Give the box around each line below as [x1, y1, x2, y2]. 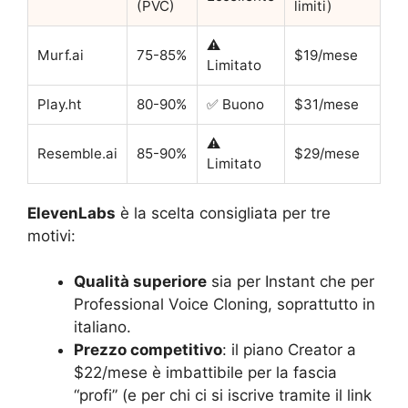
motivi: [27, 226, 76, 245]
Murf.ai [37, 46, 84, 64]
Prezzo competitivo [74, 341, 222, 360]
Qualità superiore [74, 272, 207, 291]
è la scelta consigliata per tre [116, 203, 331, 222]
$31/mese [294, 95, 359, 113]
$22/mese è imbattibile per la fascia [74, 363, 337, 382]
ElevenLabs [27, 203, 116, 222]
